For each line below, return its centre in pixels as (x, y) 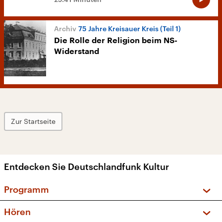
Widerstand (77, 52)
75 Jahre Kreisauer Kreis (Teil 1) (130, 29)
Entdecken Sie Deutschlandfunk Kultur (86, 167)
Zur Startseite (33, 121)
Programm (27, 190)
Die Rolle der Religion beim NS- (116, 41)
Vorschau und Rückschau (82, 208)
